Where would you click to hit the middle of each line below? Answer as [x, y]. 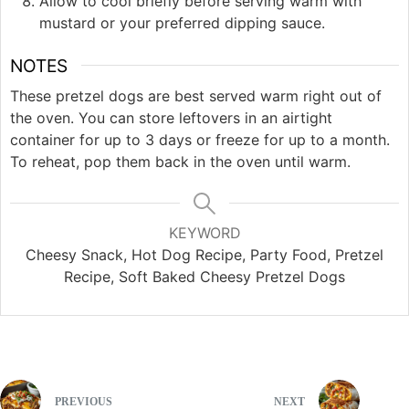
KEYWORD [204, 233]
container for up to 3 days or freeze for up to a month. [200, 140]
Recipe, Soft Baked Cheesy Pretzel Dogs [204, 277]
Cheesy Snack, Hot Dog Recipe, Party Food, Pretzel [204, 255]
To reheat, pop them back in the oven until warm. [180, 162]
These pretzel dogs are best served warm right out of [196, 96]
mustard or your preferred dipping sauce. [182, 22]
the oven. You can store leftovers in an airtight [171, 118]
